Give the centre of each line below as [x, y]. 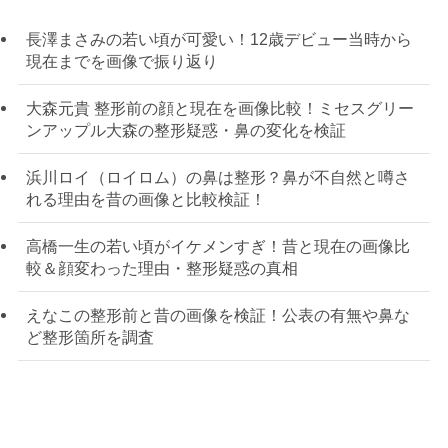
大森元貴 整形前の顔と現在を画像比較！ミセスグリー [219, 107]
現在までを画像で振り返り [121, 60]
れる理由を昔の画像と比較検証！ [145, 198]
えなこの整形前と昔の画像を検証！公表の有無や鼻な [217, 315]
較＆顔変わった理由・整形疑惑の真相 [161, 268]
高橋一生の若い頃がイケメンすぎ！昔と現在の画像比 [217, 246]
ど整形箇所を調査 [89, 337]
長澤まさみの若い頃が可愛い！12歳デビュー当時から [218, 38]
